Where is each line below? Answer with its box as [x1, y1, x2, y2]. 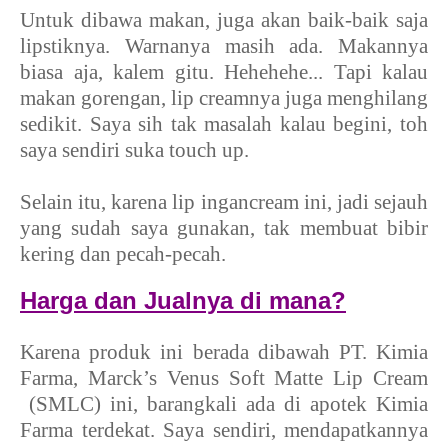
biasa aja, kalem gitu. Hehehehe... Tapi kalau [20, 59, 428, 84]
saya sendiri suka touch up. [20, 137, 249, 162]
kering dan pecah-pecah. [20, 241, 226, 266]
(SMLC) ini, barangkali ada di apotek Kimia [29, 391, 428, 416]
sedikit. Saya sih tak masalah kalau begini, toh [20, 111, 428, 136]
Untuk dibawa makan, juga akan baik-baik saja [20, 7, 428, 32]
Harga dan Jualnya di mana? [20, 286, 346, 314]
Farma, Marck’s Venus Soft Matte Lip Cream [20, 365, 428, 390]
